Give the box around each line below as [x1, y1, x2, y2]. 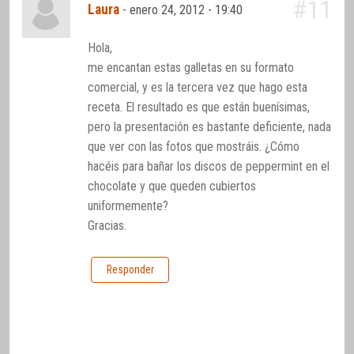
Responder [106, 263, 154, 277]
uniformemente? [88, 198, 169, 213]
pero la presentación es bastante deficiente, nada [88, 119, 332, 134]
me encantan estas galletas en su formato [88, 59, 295, 75]
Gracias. [88, 217, 127, 233]
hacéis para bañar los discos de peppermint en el [88, 158, 330, 174]
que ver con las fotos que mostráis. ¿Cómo [88, 138, 300, 154]
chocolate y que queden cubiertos [88, 178, 257, 194]
